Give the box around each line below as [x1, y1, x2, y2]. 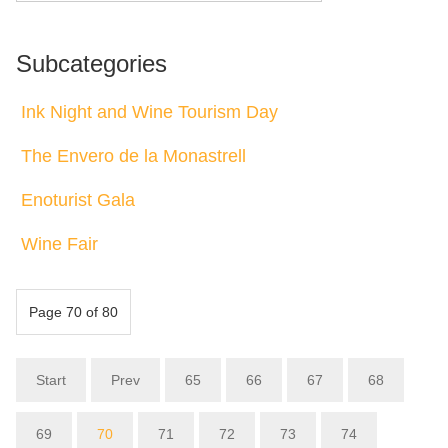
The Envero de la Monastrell [21, 145, 246, 166]
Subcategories [16, 49, 167, 77]
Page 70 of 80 [29, 304, 118, 321]
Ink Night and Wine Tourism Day [21, 101, 278, 122]
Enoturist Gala [21, 189, 135, 210]
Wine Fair [21, 233, 98, 254]
